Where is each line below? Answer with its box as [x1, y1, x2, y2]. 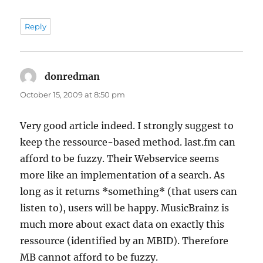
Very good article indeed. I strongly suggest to [20, 119, 234, 131]
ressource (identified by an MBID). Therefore [20, 234, 229, 247]
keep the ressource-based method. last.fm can [20, 136, 236, 148]
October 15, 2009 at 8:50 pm [20, 89, 126, 99]
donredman [45, 70, 100, 82]
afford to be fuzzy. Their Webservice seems [20, 152, 220, 164]
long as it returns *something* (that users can [20, 185, 238, 197]
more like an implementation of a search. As [20, 168, 225, 181]
